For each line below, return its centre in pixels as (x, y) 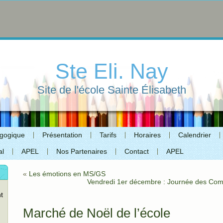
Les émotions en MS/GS (67, 174)
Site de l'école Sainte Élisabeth (111, 90)
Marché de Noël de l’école (97, 213)
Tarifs (108, 135)
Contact (137, 151)
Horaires (147, 135)
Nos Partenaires (82, 151)
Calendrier (195, 135)
